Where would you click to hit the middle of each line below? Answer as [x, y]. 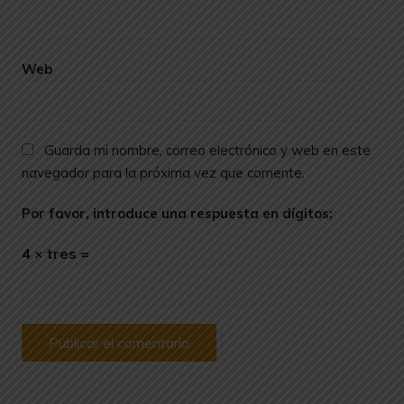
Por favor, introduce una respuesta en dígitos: [177, 213]
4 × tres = [55, 253]
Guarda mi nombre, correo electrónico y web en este [207, 150]
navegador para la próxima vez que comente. [163, 173]
